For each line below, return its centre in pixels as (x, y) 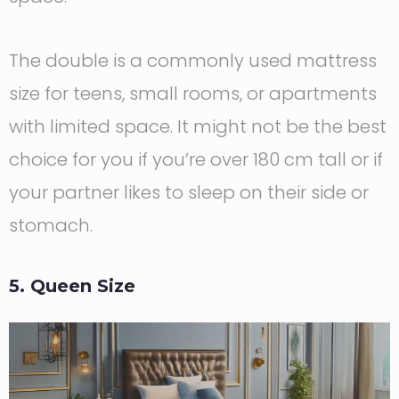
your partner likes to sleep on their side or (189, 192)
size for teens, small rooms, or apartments (193, 93)
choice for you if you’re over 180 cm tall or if (196, 159)
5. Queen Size (72, 285)
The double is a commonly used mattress (193, 60)
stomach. (51, 225)
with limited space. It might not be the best (198, 126)
